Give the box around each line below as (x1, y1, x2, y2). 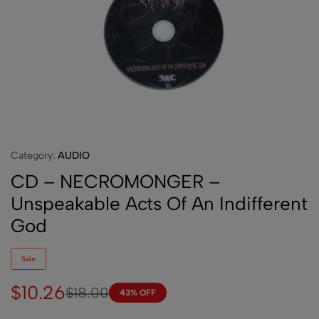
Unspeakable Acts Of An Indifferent (11, 192, 308, 215)
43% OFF (120, 287, 156, 298)
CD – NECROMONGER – (11, 169, 220, 193)
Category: (11, 149, 58, 162)
